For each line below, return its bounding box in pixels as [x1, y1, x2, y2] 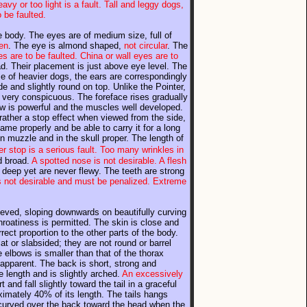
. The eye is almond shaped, [8, 40, 124, 51]
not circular [124, 40, 167, 51]
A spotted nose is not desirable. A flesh [32, 156, 186, 166]
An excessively [122, 269, 183, 279]
